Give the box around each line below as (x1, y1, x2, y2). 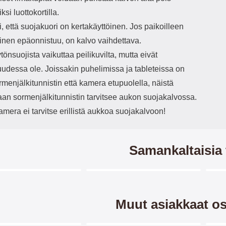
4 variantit (41, 179, 70, 207)
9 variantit (161, 179, 189, 207)
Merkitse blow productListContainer (4, 178, 130, 186)
